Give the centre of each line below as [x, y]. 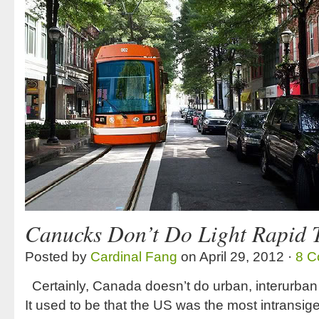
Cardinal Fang [134, 257]
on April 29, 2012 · [236, 257]
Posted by [58, 257]
